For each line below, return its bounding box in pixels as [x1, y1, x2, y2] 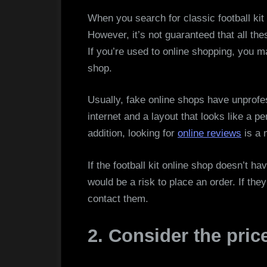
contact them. [88, 193, 148, 204]
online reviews [178, 128, 241, 139]
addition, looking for [88, 128, 178, 139]
